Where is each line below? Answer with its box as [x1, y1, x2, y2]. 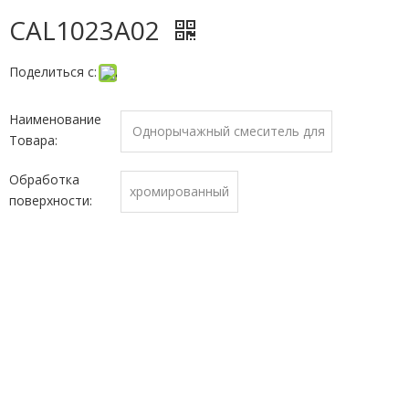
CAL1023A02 [8, 13, 166, 47]
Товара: [8, 131, 58, 149]
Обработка [8, 171, 79, 188]
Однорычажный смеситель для [131, 122, 325, 140]
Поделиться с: [8, 63, 97, 80]
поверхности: [8, 192, 92, 209]
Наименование [8, 110, 101, 128]
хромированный [129, 183, 229, 200]
